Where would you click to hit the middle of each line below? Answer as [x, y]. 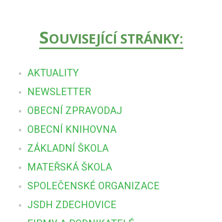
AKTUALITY [53, 73]
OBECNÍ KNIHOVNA [72, 129]
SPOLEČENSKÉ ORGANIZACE [93, 186]
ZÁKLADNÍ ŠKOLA [68, 148]
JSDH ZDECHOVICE [72, 204]
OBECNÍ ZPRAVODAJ [75, 110]
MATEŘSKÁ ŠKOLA [70, 167]
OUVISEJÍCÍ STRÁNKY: [116, 38]
